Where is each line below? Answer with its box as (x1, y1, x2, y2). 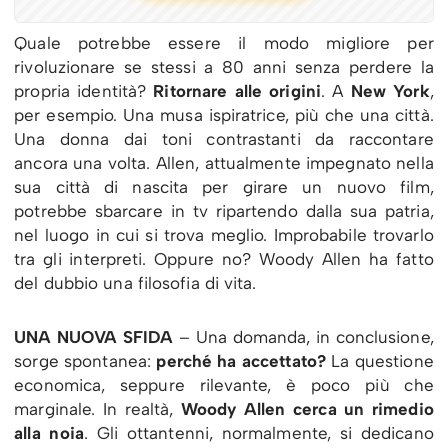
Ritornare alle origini (153, 81, 321, 102)
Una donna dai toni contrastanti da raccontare (14, 129, 434, 150)
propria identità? (14, 81, 154, 102)
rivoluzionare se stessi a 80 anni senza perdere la (14, 57, 434, 78)
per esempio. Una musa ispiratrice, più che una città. (14, 105, 434, 126)
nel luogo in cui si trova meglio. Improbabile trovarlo (14, 225, 434, 246)
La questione (325, 351, 434, 372)
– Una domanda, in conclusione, (173, 327, 434, 348)
